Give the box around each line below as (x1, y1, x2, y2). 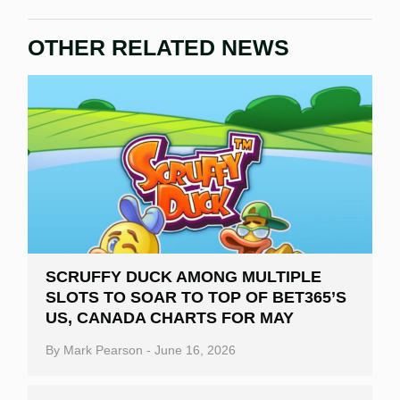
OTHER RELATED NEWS (28, 34, 289, 60)
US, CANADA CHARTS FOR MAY (46, 308, 294, 327)
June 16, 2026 (154, 342, 236, 357)
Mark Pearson (63, 342, 143, 357)
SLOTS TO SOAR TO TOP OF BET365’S (46, 287, 346, 306)
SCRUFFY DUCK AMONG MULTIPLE (46, 267, 321, 286)
